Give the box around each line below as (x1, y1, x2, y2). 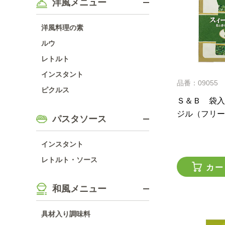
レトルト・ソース (41, 156, 97, 164)
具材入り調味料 (41, 210, 90, 218)
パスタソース (52, 114, 106, 124)
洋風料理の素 (41, 24, 83, 32)
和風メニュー (52, 184, 106, 194)
